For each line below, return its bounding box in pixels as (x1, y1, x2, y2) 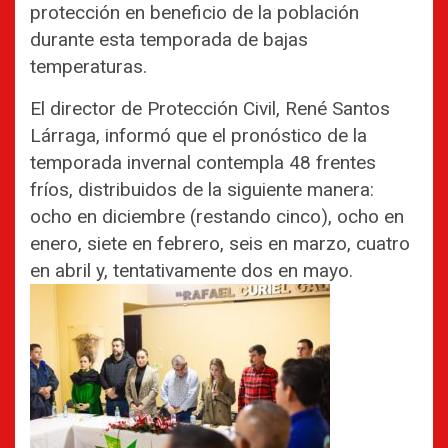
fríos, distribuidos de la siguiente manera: (30, 178, 374, 202)
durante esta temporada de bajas (30, 28, 308, 52)
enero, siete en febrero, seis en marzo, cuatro (30, 232, 410, 256)
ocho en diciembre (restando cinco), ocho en (30, 205, 404, 229)
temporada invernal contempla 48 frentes (30, 151, 376, 175)
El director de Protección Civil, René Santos (30, 97, 390, 121)
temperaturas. (30, 55, 147, 79)
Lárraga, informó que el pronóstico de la (30, 124, 367, 148)
